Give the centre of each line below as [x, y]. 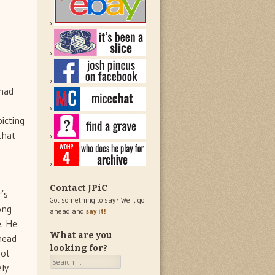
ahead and [68, 211]
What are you [81, 236]
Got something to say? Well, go [97, 200]
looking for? [79, 249]
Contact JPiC [79, 188]
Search [61, 260]
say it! [96, 211]
